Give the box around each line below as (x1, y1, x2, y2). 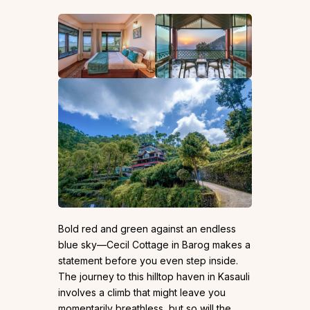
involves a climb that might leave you (58, 286, 226, 299)
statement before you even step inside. (58, 255, 238, 267)
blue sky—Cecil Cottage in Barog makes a (58, 239, 250, 251)
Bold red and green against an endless (58, 223, 236, 235)
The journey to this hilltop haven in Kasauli (58, 271, 250, 283)
